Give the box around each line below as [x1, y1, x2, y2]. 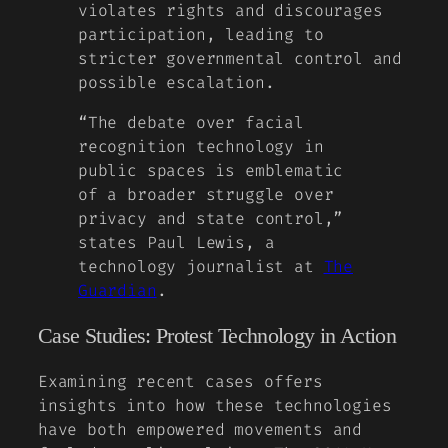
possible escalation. [78, 71, 275, 93]
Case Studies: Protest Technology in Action [38, 324, 397, 349]
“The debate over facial [78, 111, 304, 133]
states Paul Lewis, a [78, 231, 275, 253]
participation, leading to [78, 23, 324, 45]
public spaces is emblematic [78, 159, 344, 181]
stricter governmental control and [78, 47, 403, 69]
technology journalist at [78, 255, 324, 277]
